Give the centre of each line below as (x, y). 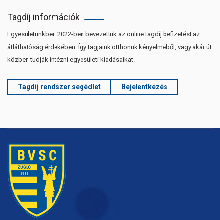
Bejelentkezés (144, 87)
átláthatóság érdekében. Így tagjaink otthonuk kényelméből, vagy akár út (110, 47)
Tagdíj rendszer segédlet (59, 87)
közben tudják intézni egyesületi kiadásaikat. (71, 59)
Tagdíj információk (43, 17)
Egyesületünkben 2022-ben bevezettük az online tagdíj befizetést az (104, 34)
